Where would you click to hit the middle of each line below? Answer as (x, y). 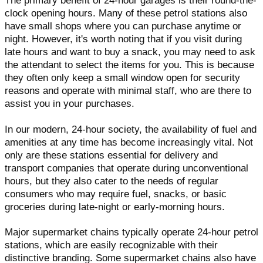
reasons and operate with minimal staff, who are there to (128, 91)
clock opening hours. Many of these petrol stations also (126, 14)
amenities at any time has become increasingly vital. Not (129, 142)
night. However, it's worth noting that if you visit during (123, 39)
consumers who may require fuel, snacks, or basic (116, 194)
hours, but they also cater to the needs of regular (112, 181)
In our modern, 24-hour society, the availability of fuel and (131, 129)
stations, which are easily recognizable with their (111, 245)
